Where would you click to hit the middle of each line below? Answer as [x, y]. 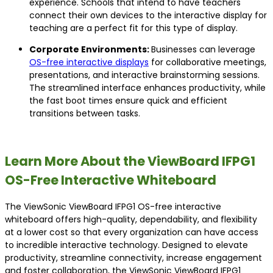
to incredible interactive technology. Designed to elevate [126, 245]
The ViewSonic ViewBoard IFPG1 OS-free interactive [113, 206]
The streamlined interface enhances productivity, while [147, 88]
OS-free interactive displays [89, 62]
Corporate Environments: [90, 50]
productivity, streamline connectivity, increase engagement [133, 257]
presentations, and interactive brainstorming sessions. [144, 75]
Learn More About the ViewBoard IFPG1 [130, 161]
